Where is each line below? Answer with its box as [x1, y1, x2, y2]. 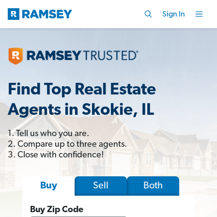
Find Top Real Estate [8, 81, 156, 99]
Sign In [162, 10, 185, 18]
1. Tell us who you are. [8, 129, 89, 139]
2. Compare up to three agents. [8, 139, 127, 149]
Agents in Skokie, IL [8, 102, 154, 119]
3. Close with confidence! [8, 150, 104, 160]
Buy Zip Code [30, 205, 83, 215]
